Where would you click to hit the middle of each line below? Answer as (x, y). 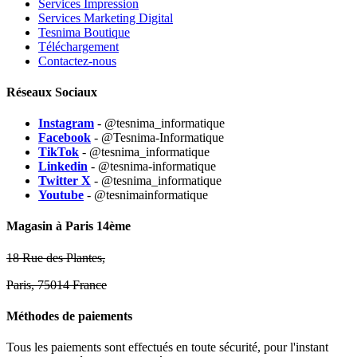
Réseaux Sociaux (52, 92)
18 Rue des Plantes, (56, 257)
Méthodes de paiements (69, 316)
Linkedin (63, 167)
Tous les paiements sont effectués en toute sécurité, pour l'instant (167, 347)
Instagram (66, 124)
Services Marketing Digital (106, 18)
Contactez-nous (77, 61)
